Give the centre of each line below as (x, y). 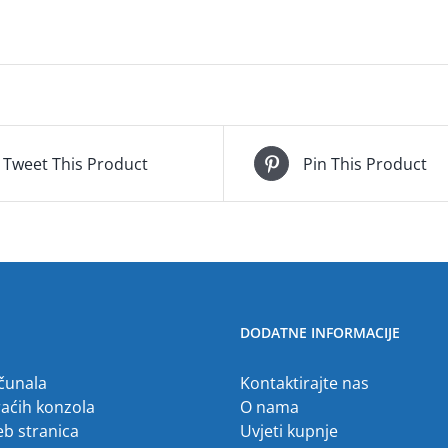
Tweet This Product (75, 163)
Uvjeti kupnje (289, 431)
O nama (269, 407)
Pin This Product (365, 163)
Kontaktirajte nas (304, 383)
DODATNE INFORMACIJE (320, 332)
